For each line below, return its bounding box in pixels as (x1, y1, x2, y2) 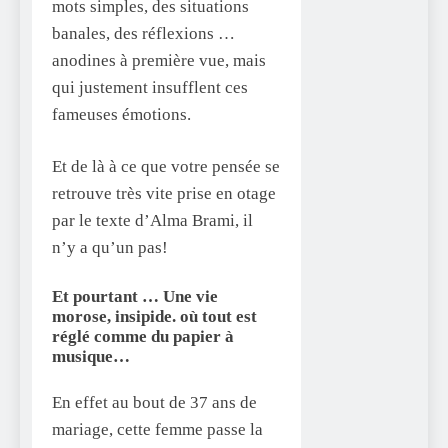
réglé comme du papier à (52, 326, 234, 346)
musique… (52, 346, 130, 366)
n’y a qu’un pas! (52, 238, 168, 258)
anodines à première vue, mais (52, 50, 266, 70)
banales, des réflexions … (52, 23, 235, 43)
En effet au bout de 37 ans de (52, 393, 257, 413)
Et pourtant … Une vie (52, 286, 218, 306)
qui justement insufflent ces (52, 77, 248, 97)
